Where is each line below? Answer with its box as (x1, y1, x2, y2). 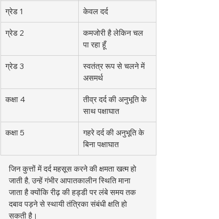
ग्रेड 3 (5, 61, 24, 71)
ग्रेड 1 (5, 6, 23, 17)
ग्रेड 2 (5, 28, 24, 38)
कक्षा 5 (5, 128, 24, 138)
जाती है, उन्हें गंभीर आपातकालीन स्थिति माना (9, 175, 132, 186)
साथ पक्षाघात (83, 106, 119, 116)
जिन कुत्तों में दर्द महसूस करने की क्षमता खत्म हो (9, 164, 138, 174)
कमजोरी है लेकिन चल (83, 28, 145, 38)
